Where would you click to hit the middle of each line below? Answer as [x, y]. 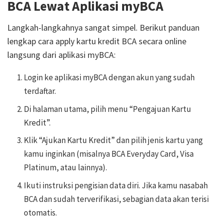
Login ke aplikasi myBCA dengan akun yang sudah [109, 78]
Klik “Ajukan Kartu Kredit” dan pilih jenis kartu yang [114, 140]
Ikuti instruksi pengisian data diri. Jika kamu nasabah [116, 185]
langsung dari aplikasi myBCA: [62, 55]
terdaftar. [40, 91]
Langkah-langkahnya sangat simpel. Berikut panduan [103, 28]
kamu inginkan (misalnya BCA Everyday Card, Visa [109, 154]
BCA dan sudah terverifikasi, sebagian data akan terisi [117, 199]
